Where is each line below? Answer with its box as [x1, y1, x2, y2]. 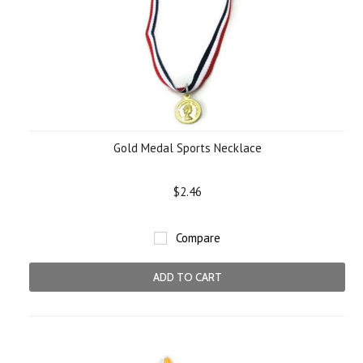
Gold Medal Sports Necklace [113, 140, 262, 156]
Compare [176, 230, 220, 246]
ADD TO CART [152, 271, 222, 284]
